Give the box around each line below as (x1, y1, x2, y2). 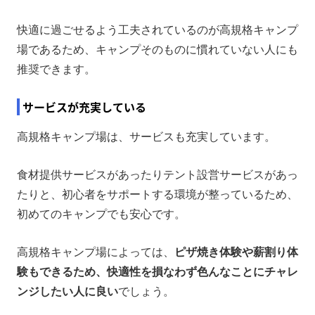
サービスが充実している (22, 98, 146, 115)
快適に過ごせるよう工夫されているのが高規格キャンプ (17, 23, 298, 36)
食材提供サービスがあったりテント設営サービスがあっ (17, 168, 298, 181)
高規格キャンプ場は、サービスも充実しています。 (17, 130, 276, 143)
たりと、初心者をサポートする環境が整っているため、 (17, 188, 298, 200)
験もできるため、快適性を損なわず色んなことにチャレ (17, 265, 298, 278)
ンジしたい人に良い (17, 285, 118, 297)
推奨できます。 (17, 63, 96, 75)
